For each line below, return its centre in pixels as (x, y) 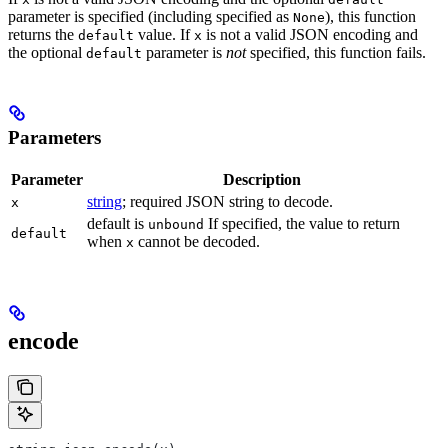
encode (43, 340)
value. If (164, 35)
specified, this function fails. (336, 53)
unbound (176, 224)
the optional (47, 53)
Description (262, 179)
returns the (43, 35)
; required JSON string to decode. (227, 201)
